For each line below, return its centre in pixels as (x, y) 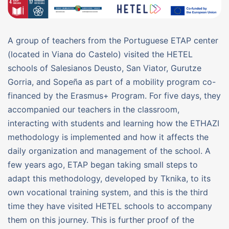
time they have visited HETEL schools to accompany (110, 206)
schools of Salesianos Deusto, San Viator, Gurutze (105, 68)
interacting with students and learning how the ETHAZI (113, 123)
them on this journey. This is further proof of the (101, 220)
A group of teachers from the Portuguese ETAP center (113, 40)
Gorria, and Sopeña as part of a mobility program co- (112, 82)
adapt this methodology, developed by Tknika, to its (109, 178)
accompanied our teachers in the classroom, (94, 109)
